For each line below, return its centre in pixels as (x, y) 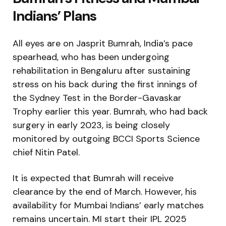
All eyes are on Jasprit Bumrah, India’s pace (103, 43)
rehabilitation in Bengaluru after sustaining (102, 70)
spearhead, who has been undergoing (91, 57)
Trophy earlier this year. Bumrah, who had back (110, 111)
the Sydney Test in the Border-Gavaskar (97, 98)
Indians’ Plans (54, 16)
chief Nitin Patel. (46, 152)
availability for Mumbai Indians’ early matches (108, 205)
